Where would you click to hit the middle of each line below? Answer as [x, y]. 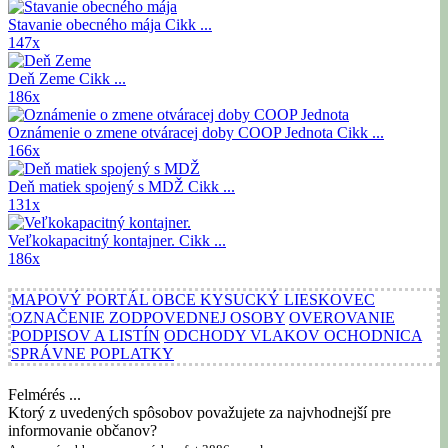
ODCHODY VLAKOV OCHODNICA [293, 335]
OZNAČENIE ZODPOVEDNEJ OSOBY [148, 317]
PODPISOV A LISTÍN [85, 335]
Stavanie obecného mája [86, 24]
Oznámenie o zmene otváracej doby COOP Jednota [172, 132]
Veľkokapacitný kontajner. [93, 240]
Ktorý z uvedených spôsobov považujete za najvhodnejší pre [199, 412]
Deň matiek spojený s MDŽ [98, 186]
